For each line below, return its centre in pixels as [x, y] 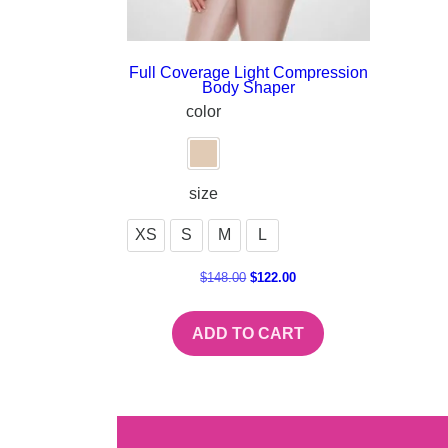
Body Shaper [248, 87]
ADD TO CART [248, 334]
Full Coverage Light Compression [248, 72]
